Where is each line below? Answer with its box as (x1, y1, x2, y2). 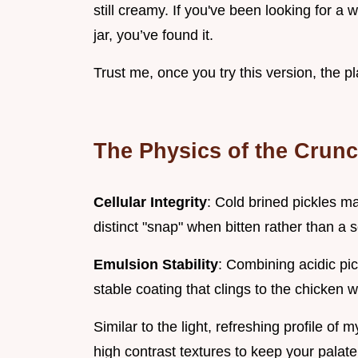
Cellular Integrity (93, 194, 207, 211)
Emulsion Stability (93, 257, 218, 273)
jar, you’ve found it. (93, 27, 213, 44)
